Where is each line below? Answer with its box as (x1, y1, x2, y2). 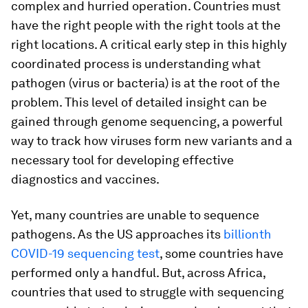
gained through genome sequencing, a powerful (11, 114, 283, 129)
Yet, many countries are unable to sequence (11, 208, 259, 222)
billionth (223, 227, 272, 241)
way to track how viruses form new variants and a (11, 133, 292, 148)
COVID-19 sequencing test (11, 246, 159, 261)
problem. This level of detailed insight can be (11, 95, 267, 109)
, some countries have (159, 246, 283, 261)
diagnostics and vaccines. (11, 172, 159, 186)
